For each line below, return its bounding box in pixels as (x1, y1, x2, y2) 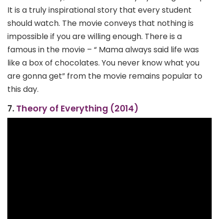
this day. (7, 83, 39, 95)
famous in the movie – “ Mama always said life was (7, 44, 199, 55)
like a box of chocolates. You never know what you (7, 57, 199, 68)
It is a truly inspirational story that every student (7, 4, 192, 16)
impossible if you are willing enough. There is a (7, 30, 182, 42)
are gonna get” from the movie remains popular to (7, 70, 202, 82)
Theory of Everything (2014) (16, 102, 138, 114)
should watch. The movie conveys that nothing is (7, 17, 194, 29)
